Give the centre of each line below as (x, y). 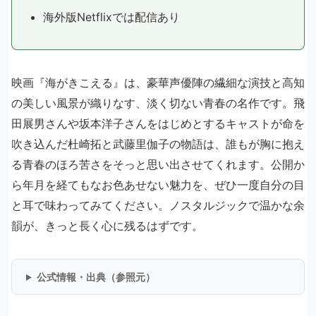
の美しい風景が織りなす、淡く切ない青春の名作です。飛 (158, 103)
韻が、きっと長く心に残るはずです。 (107, 226)
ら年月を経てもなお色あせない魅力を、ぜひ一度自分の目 (158, 185)
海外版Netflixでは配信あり (111, 17)
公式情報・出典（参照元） (96, 277)
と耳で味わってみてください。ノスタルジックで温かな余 (158, 205)
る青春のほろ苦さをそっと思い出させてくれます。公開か (158, 164)
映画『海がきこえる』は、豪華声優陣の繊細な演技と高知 (158, 83)
